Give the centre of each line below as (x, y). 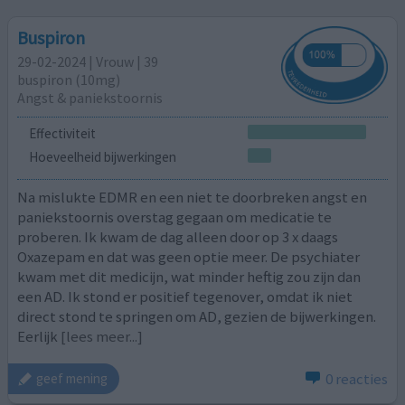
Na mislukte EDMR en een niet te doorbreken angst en (193, 198)
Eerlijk (38, 337)
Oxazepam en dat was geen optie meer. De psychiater (189, 257)
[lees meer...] (102, 337)
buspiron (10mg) (69, 79)
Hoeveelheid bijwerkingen (102, 156)
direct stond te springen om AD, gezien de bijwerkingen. (197, 317)
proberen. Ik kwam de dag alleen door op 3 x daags (178, 237)
